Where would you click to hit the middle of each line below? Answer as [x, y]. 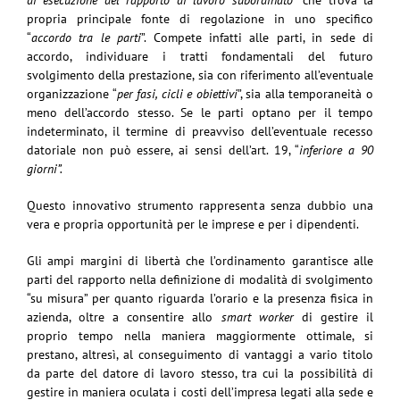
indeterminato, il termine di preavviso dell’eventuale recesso [200, 131]
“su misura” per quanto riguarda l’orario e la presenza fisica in [200, 298]
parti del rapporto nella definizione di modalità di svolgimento [200, 279]
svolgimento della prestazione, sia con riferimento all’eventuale [200, 75]
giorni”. [45, 168]
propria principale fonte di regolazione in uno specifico [200, 18]
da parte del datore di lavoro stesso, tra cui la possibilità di [200, 373]
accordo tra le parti [87, 37]
